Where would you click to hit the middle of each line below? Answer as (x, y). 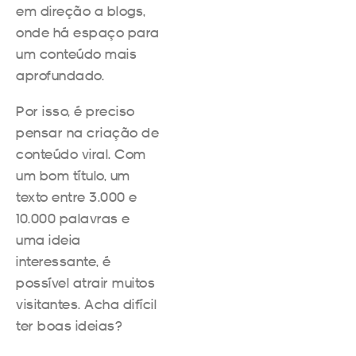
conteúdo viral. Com (81, 153)
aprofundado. (60, 75)
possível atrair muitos (85, 282)
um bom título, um (73, 175)
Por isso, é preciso (75, 110)
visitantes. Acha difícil (86, 304)
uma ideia (48, 239)
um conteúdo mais (76, 53)
